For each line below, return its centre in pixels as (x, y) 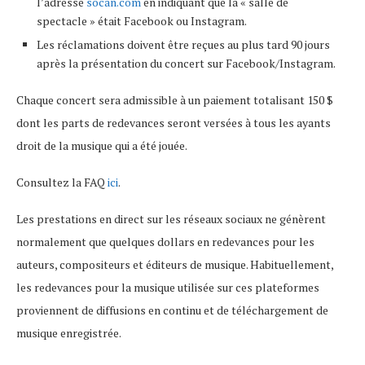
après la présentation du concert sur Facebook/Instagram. (186, 64)
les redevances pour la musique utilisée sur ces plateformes (168, 288)
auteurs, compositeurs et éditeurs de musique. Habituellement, (175, 265)
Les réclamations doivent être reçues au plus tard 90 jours (183, 45)
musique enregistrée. (69, 333)
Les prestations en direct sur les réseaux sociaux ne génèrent (171, 219)
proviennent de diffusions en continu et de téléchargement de (172, 310)
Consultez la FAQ (62, 182)
